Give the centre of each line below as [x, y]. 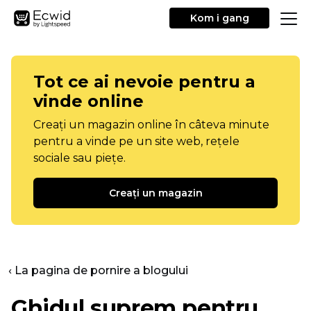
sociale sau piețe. [79, 158]
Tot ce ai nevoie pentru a [144, 82]
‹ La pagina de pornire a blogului [98, 270]
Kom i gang [219, 18]
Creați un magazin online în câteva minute [151, 125]
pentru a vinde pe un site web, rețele [136, 141]
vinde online [89, 101]
